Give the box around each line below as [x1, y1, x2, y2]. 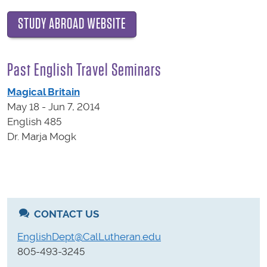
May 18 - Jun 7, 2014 [7, 101, 100, 113]
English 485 [7, 116, 61, 128]
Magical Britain [7, 86, 80, 98]
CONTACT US [31, 208, 99, 221]
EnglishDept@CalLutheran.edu [17, 231, 161, 243]
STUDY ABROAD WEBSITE [18, 15, 126, 33]
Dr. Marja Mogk [7, 131, 76, 143]
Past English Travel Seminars [7, 60, 162, 80]
